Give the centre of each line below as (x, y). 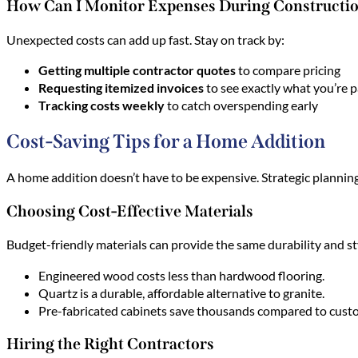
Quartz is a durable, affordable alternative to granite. (181, 292)
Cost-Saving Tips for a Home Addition (167, 141)
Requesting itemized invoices (121, 88)
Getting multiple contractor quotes (137, 70)
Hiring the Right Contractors (112, 344)
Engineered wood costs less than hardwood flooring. (181, 275)
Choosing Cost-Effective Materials (131, 211)
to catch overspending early (241, 105)
